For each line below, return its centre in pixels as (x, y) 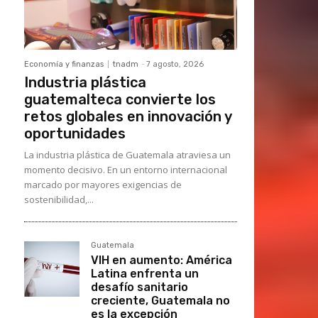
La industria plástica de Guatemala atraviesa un (127, 155)
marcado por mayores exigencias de (103, 185)
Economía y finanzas (64, 64)
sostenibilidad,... (59, 199)
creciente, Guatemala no (160, 301)
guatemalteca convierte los (120, 99)
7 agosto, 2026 (175, 64)
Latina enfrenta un (145, 274)
